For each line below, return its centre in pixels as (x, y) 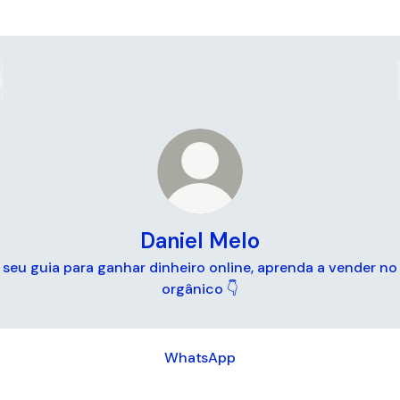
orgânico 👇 (200, 289)
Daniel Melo (200, 241)
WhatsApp (200, 357)
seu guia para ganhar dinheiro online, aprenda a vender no (200, 267)
